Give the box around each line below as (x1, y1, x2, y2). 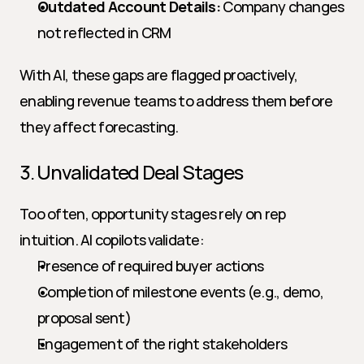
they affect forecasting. (19, 117, 179, 136)
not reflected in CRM (37, 23, 171, 42)
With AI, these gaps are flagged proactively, (19, 65, 298, 84)
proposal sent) (37, 308, 131, 327)
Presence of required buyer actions (37, 256, 264, 275)
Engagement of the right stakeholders (37, 334, 288, 353)
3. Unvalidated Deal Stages (19, 158, 243, 185)
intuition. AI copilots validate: (19, 230, 204, 249)
